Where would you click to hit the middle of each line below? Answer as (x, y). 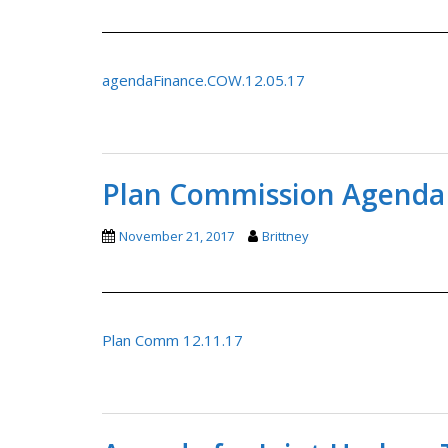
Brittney (285, 235)
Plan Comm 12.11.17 (172, 339)
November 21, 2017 (176, 235)
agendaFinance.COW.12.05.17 (203, 79)
